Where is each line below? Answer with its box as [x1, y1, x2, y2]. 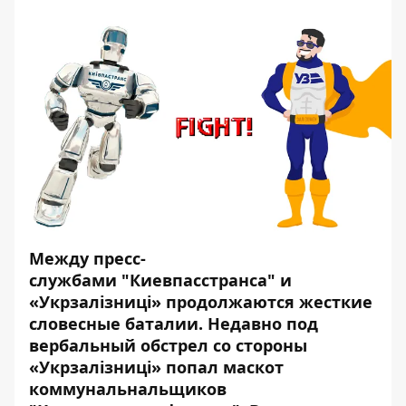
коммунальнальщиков [29, 378, 227, 400]
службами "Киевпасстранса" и [29, 269, 292, 291]
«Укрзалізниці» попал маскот [29, 356, 284, 378]
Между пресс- [29, 247, 146, 269]
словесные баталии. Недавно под [29, 313, 318, 334]
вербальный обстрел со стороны [29, 334, 307, 356]
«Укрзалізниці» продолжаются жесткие [29, 291, 372, 313]
